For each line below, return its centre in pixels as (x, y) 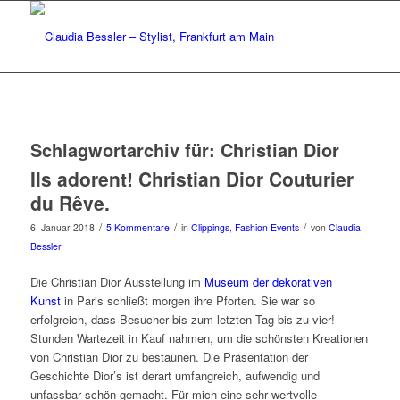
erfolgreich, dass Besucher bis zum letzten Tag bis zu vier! (182, 320)
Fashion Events (267, 227)
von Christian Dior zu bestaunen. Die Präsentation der (169, 357)
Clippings (210, 227)
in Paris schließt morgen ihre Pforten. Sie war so (187, 301)
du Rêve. (70, 203)
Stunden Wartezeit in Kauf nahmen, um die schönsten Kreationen (199, 338)
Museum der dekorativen (268, 282)
